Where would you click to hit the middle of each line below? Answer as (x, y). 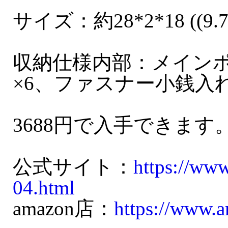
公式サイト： (73, 167)
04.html (44, 188)
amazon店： (63, 209)
